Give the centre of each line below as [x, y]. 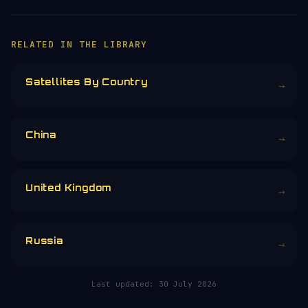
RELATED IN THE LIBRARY [79, 44]
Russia [44, 241]
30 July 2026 [188, 284]
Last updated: [125, 284]
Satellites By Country [87, 82]
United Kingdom [69, 188]
